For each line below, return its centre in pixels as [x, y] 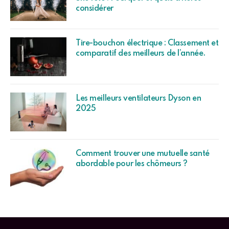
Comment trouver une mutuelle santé [143, 154]
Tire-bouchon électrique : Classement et [147, 43]
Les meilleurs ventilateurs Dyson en [139, 98]
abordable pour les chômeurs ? [132, 164]
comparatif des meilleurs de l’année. [141, 53]
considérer [95, 8]
